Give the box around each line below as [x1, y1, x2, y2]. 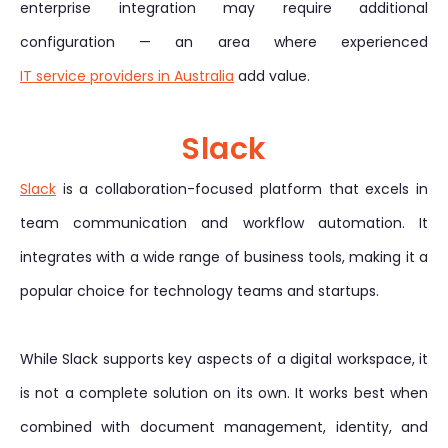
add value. [234, 66, 310, 86]
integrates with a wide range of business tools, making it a [20, 247, 428, 267]
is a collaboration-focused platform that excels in [56, 179, 428, 199]
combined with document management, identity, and [20, 417, 428, 437]
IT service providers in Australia [20, 66, 234, 86]
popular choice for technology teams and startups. [20, 281, 379, 301]
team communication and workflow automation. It [20, 213, 428, 233]
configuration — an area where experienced [20, 32, 428, 52]
